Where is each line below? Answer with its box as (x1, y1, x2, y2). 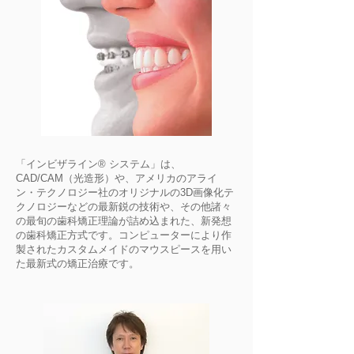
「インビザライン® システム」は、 (16, 158, 181, 170)
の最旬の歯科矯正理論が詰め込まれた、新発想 (16, 215, 232, 227)
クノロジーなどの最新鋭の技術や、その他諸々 (16, 201, 232, 213)
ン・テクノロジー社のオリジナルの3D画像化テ (16, 186, 234, 198)
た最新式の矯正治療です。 (16, 258, 139, 269)
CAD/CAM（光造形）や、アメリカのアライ (16, 172, 217, 184)
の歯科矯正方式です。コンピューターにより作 (16, 229, 232, 241)
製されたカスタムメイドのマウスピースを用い (16, 243, 232, 255)
